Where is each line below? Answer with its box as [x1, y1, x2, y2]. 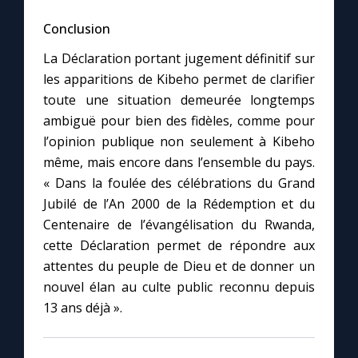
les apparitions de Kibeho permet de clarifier [43, 70, 315, 89]
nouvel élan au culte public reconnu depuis [43, 278, 315, 296]
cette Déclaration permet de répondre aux [43, 237, 315, 255]
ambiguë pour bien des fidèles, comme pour [43, 112, 315, 130]
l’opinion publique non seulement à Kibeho [43, 133, 315, 151]
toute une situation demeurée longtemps [43, 91, 315, 109]
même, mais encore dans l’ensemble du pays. [43, 153, 315, 172]
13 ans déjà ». [43, 299, 122, 317]
